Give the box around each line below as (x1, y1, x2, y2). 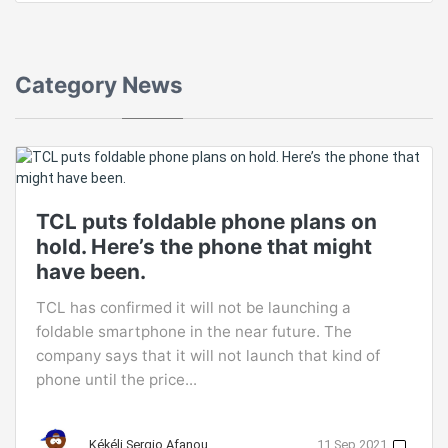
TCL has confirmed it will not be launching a (36, 298, 351, 317)
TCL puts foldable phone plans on (36, 209, 377, 234)
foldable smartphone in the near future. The (36, 322, 352, 341)
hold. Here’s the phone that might (36, 234, 372, 259)
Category (15, 71, 122, 98)
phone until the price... (36, 370, 197, 389)
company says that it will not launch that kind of (36, 346, 380, 365)
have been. (36, 259, 146, 284)
